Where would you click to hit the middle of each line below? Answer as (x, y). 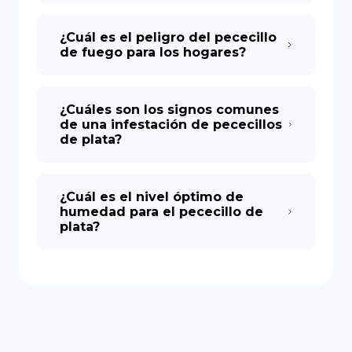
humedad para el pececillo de (161, 212)
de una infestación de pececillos (171, 125)
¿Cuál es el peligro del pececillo (168, 37)
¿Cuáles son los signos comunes (169, 110)
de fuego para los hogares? (153, 52)
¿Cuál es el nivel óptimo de (152, 197)
